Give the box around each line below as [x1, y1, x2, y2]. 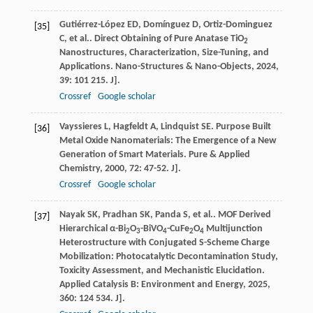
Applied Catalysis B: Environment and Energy [59, 279, 243, 291]
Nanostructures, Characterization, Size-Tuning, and [59, 48, 269, 59]
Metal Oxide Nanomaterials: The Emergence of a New [59, 136, 276, 147]
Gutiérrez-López [59, 20, 125, 31]
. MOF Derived [212, 210, 271, 221]
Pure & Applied [188, 150, 250, 161]
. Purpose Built [210, 122, 271, 133]
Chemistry [59, 163, 100, 175]
